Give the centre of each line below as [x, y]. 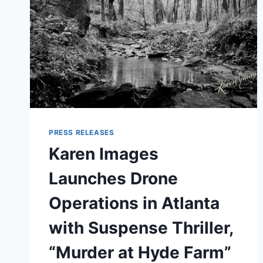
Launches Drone [113, 179]
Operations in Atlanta [134, 203]
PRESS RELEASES [82, 133]
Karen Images [104, 154]
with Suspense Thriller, [141, 228]
